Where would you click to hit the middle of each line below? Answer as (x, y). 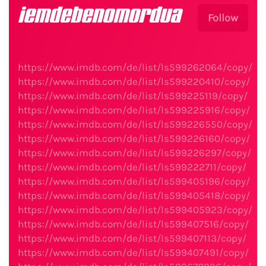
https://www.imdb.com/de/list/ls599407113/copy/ (132, 238)
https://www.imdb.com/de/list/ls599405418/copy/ (134, 195)
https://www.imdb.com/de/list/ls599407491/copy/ (133, 252)
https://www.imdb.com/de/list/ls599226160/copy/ (134, 138)
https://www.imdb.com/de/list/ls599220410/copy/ (134, 81)
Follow (223, 18)
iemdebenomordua (99, 16)
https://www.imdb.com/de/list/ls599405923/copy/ (135, 210)
